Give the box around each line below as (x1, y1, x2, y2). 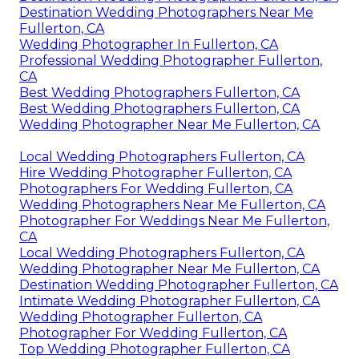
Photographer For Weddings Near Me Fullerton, (19, 212, 329, 228)
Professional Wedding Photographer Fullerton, (19, 52, 322, 68)
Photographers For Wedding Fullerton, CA (19, 180, 292, 196)
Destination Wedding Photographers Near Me (19, 4, 313, 20)
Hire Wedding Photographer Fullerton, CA (19, 164, 292, 180)
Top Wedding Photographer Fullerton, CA (19, 341, 290, 357)
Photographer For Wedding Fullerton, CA (19, 325, 287, 341)
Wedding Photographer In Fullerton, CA (19, 36, 278, 52)
